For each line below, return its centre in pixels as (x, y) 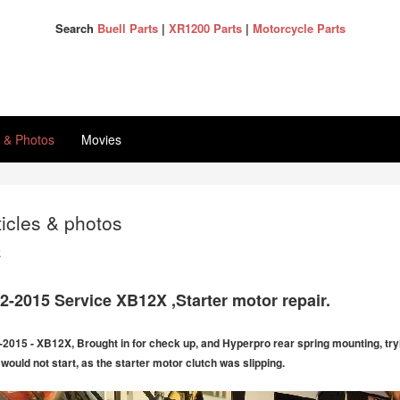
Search (76, 28)
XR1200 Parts (205, 28)
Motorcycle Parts (299, 28)
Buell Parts (127, 28)
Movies (101, 139)
